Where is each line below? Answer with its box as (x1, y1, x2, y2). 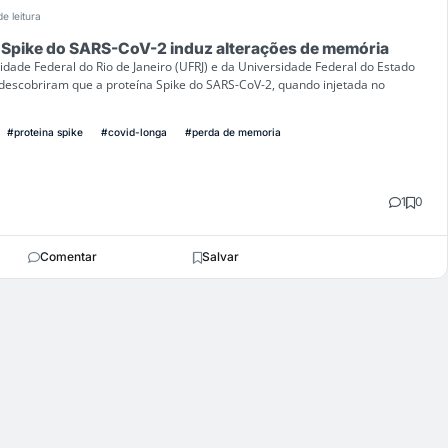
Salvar (202, 249, 239, 265)
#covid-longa (101, 126, 167, 139)
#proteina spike (7, 126, 83, 139)
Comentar (39, 249, 97, 265)
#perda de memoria (185, 126, 281, 139)
